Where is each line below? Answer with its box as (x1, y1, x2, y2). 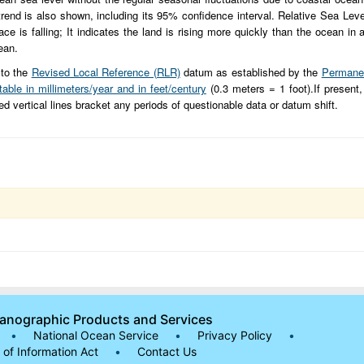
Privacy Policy (197, 328, 272, 343)
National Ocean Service (33, 328, 158, 343)
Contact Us (137, 344, 197, 359)
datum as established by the (180, 64, 322, 80)
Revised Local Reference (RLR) (31, 64, 180, 80)
